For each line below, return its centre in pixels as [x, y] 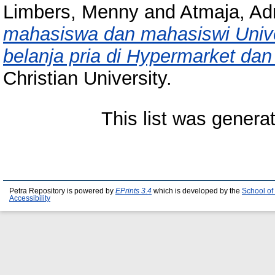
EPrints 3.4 [134, 191]
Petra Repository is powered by [62, 191]
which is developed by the [197, 191]
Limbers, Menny [71, 12]
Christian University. [87, 79]
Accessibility [30, 198]
